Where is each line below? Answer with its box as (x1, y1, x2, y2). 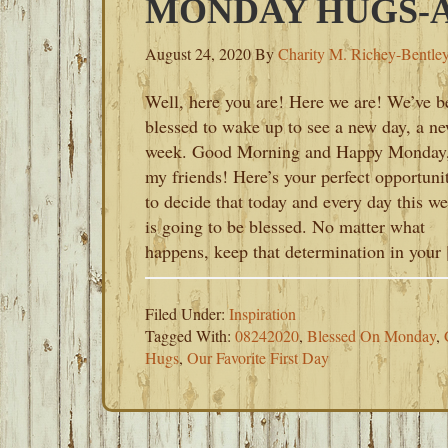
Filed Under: (145, 303, 229, 324)
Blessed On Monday (307, 325, 436, 346)
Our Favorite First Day (187, 347, 329, 368)
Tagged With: (145, 325, 235, 346)
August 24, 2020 (145, 43, 251, 64)
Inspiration (229, 303, 296, 324)
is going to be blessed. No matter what (145, 214, 425, 238)
